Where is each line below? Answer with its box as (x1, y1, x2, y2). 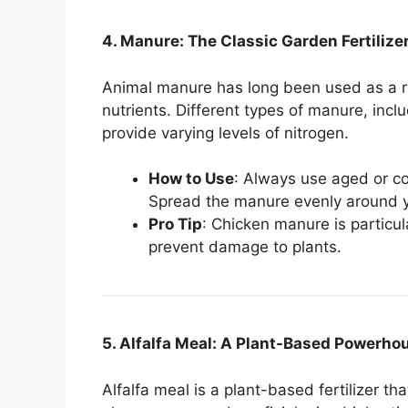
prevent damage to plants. (148, 238, 342, 257)
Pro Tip (148, 215, 202, 234)
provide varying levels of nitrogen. (102, 123, 349, 142)
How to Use (148, 169, 234, 189)
